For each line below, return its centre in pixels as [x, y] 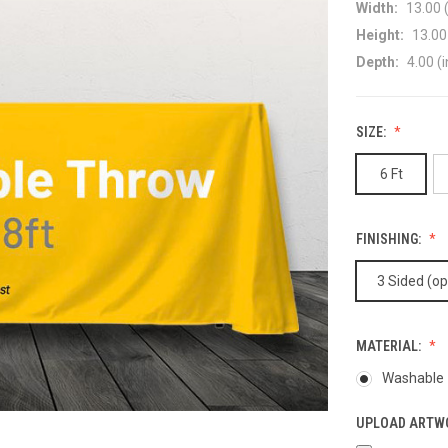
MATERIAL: [390, 345]
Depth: [377, 61]
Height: [380, 34]
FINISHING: [390, 238]
